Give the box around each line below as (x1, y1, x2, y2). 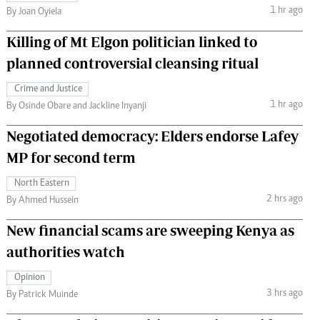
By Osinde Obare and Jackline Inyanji (6, 101, 146, 111)
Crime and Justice (14, 84, 82, 94)
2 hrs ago (266, 194, 303, 205)
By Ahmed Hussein (6, 195, 79, 206)
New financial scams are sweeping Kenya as (6, 221, 294, 239)
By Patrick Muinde (6, 289, 78, 300)
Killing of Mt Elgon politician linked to (6, 33, 257, 50)
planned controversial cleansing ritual (6, 54, 259, 71)
